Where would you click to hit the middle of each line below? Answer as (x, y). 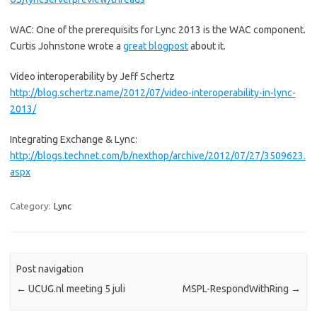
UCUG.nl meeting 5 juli (76, 289)
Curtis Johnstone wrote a (67, 46)
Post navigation (50, 269)
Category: (31, 206)
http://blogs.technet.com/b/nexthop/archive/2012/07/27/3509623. (158, 156)
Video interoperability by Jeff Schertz (92, 76)
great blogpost (156, 46)
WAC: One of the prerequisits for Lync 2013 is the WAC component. (158, 30)
